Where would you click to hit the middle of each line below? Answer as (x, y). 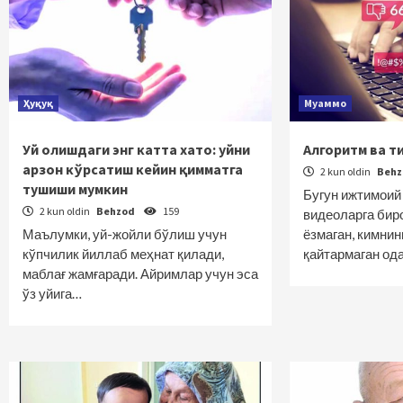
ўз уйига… (52, 293)
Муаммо (326, 103)
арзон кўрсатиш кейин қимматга (133, 169)
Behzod (116, 211)
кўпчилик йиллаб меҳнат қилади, (123, 254)
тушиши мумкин (75, 189)
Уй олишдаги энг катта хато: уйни (136, 149)
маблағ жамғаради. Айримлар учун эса (140, 273)
